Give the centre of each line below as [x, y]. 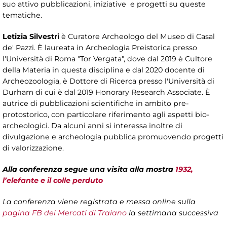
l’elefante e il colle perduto [53, 181]
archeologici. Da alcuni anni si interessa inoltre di [92, 126]
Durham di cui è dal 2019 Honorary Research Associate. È [106, 92]
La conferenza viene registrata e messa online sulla [99, 202]
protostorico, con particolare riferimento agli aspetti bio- [106, 115]
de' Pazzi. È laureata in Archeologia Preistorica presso [100, 48]
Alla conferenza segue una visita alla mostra [89, 169]
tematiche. [22, 15]
